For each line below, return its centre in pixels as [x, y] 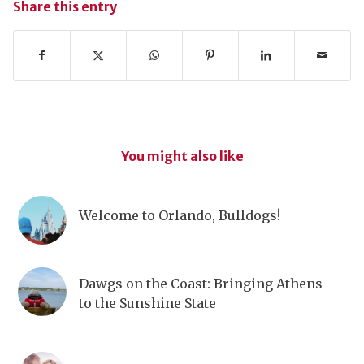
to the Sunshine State [147, 303]
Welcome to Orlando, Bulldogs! [179, 215]
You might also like [182, 156]
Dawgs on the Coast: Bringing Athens [200, 283]
